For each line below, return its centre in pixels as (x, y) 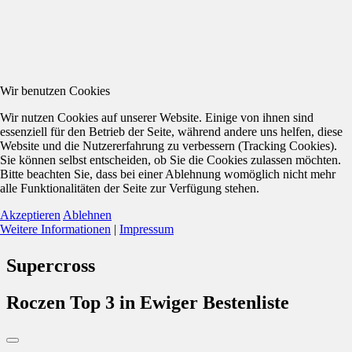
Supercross (51, 266)
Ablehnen (87, 214)
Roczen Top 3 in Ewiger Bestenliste (148, 303)
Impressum (147, 229)
